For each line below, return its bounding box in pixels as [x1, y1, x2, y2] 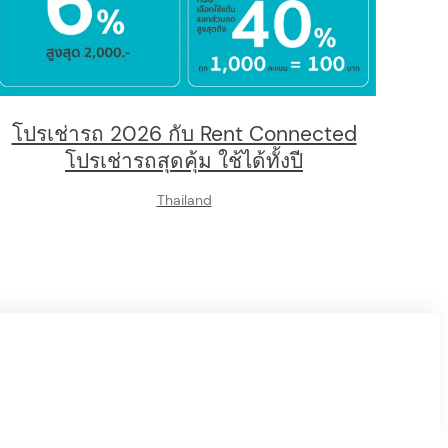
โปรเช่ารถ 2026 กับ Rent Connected [11, 119, 357, 147]
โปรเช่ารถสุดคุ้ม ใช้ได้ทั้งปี [65, 146, 303, 174]
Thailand [156, 190, 212, 209]
